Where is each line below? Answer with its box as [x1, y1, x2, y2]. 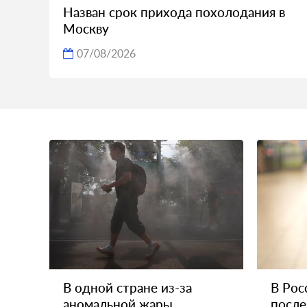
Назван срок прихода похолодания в [63, 4, 285, 21]
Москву [63, 21, 109, 37]
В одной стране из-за [63, 279, 192, 295]
